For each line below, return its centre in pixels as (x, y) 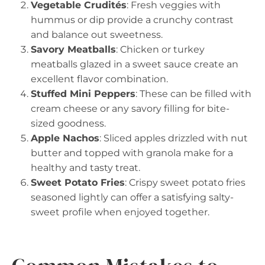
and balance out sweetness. (97, 35)
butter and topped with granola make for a (132, 153)
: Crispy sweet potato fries (185, 182)
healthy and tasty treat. (85, 168)
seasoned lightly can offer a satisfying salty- (132, 197)
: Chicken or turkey (160, 49)
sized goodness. (68, 123)
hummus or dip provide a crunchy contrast (132, 20)
